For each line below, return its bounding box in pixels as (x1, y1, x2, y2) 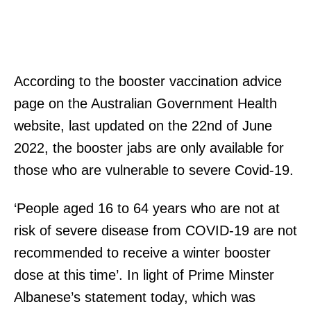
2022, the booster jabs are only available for (14, 140, 284, 155)
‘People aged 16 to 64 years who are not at (14, 200, 280, 216)
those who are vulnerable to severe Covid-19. (14, 162, 294, 178)
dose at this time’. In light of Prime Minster (14, 267, 274, 283)
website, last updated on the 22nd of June (14, 117, 272, 133)
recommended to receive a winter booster (14, 244, 271, 260)
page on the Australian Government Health (14, 95, 277, 111)
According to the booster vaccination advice (14, 73, 282, 89)
